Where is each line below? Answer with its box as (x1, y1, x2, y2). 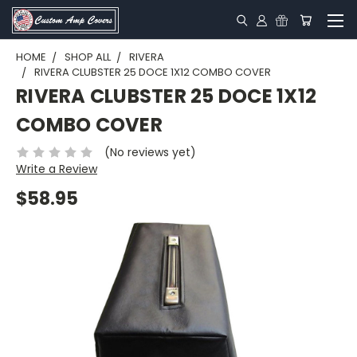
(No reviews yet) (104, 143, 196, 160)
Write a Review (16, 160, 97, 177)
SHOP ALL (65, 49, 111, 65)
